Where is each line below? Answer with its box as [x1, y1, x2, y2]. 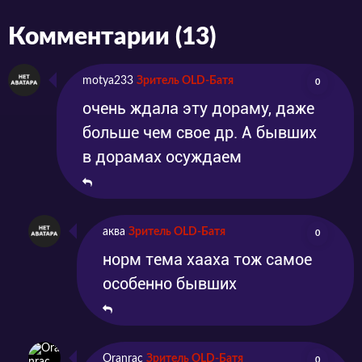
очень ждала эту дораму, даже [82, 98, 314, 118]
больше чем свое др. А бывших [82, 122, 317, 142]
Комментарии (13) [8, 24, 216, 49]
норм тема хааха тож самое [103, 249, 312, 269]
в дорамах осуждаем [82, 146, 242, 166]
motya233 [82, 74, 133, 86]
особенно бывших [103, 273, 237, 293]
